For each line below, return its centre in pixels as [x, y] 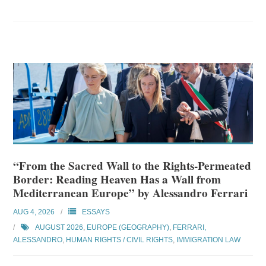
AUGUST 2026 [59, 228]
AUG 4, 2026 [34, 212]
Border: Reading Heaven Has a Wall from [117, 180]
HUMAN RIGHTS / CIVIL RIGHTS [120, 240]
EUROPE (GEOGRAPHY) [128, 228]
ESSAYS [96, 212]
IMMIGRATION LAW [209, 240]
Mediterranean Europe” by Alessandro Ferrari [131, 193]
